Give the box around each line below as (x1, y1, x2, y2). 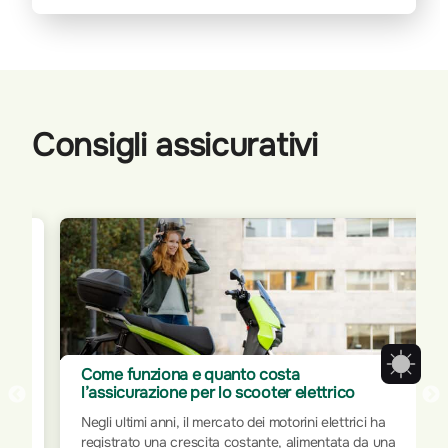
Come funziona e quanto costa (81, 364, 300, 386)
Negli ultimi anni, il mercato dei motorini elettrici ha (81, 413, 386, 432)
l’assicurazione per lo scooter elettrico (81, 382, 355, 404)
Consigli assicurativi (32, 125, 318, 167)
